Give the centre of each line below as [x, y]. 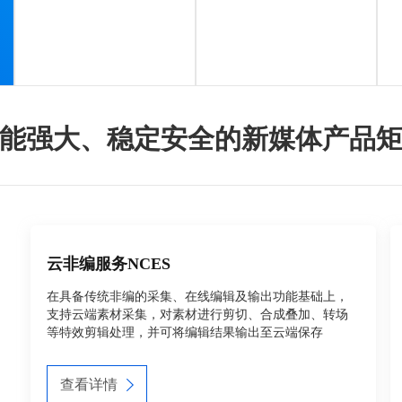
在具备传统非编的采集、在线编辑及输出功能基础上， [197, 297]
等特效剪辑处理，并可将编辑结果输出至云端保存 [185, 332]
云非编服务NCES [109, 264]
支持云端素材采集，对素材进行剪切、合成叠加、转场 [197, 315]
